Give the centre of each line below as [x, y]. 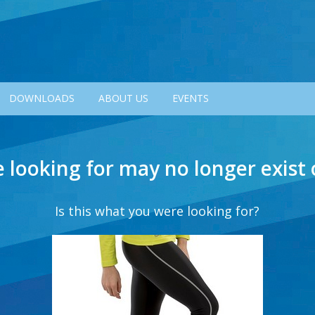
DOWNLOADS [41, 98]
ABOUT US [123, 98]
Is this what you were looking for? [157, 211]
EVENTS [190, 98]
